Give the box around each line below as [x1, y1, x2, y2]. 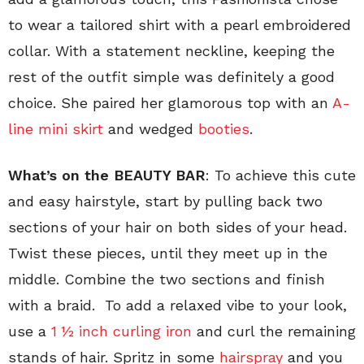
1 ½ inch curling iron [51, 323, 192, 340]
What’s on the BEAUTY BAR [8, 167, 206, 184]
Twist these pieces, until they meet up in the [8, 245, 327, 262]
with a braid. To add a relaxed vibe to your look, [8, 297, 347, 314]
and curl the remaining [192, 323, 356, 340]
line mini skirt [8, 120, 103, 138]
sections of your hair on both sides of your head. [8, 219, 347, 236]
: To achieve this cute [206, 167, 356, 184]
